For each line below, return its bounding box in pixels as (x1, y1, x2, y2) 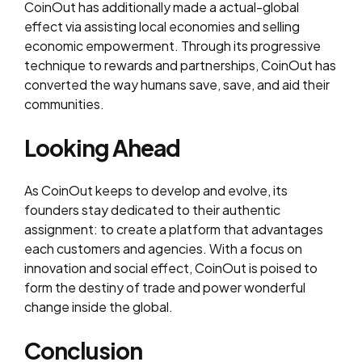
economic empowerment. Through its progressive (24, 37, 321, 54)
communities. (24, 95, 104, 112)
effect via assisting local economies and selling (24, 18, 300, 35)
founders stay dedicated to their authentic (24, 201, 280, 218)
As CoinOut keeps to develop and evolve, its (24, 182, 288, 199)
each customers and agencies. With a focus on (24, 240, 302, 257)
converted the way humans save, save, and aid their (24, 76, 330, 93)
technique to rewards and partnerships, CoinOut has (24, 57, 336, 74)
